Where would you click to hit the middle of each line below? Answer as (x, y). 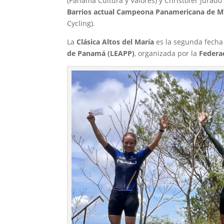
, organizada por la (167, 53)
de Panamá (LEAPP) (101, 53)
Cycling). (81, 23)
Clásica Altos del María (115, 41)
